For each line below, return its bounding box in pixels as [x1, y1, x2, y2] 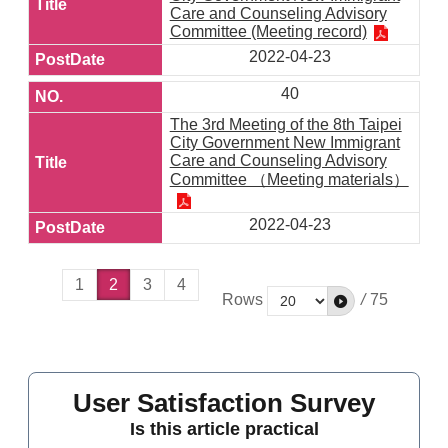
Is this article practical [129, 419, 319, 439]
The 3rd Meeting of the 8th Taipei [169, 116, 402, 133]
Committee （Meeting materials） [169, 171, 409, 188]
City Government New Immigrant [169, 134, 400, 151]
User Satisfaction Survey [73, 388, 375, 418]
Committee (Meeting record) [169, 23, 367, 40]
